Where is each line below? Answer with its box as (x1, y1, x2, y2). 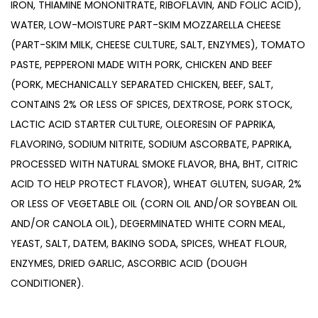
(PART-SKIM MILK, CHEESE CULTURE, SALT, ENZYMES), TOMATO (11, 37, 305, 52)
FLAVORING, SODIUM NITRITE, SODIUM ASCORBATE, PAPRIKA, (11, 136, 292, 151)
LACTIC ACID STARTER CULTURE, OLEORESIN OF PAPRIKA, (11, 116, 275, 131)
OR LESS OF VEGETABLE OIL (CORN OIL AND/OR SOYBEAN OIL (11, 196, 297, 211)
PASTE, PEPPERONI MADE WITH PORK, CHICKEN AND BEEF (11, 57, 273, 72)
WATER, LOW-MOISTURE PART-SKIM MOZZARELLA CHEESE (11, 17, 281, 32)
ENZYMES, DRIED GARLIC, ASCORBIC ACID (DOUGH (11, 256, 247, 270)
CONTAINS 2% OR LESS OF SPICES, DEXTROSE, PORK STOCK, (11, 97, 292, 111)
